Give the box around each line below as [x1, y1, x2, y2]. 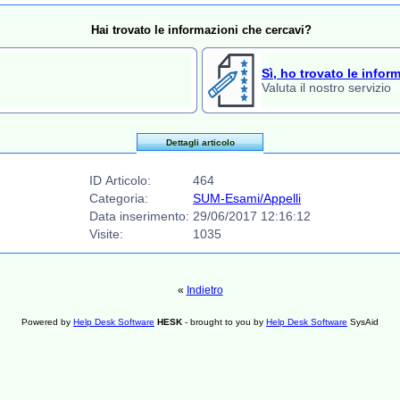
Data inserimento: [89, 209, 189, 223]
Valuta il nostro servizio [262, 80, 391, 95]
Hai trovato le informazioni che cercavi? [91, 23, 312, 37]
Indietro [186, 284, 223, 296]
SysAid [347, 317, 379, 327]
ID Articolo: [89, 173, 151, 187]
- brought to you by [182, 317, 266, 327]
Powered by [21, 317, 73, 327]
